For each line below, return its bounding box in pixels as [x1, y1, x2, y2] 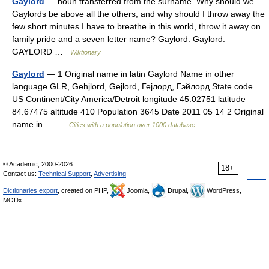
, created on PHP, [58, 187, 110, 194]
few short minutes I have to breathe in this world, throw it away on [12, 22, 261, 31]
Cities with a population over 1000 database [69, 121, 195, 128]
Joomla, [125, 187, 151, 194]
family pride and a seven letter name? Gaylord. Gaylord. [12, 34, 225, 44]
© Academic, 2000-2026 [3, 160, 73, 168]
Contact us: [3, 170, 38, 177]
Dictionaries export [3, 187, 58, 194]
